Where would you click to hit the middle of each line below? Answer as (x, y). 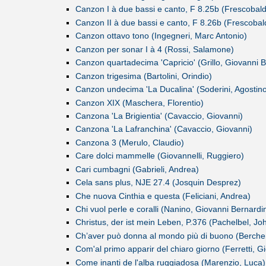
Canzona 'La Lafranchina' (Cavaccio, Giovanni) (164, 129)
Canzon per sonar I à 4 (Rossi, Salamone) (154, 49)
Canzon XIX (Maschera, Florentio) (139, 102)
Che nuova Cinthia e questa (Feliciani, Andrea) (163, 196)
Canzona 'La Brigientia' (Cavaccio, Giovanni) (159, 115)
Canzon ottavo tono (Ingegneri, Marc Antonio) (161, 36)
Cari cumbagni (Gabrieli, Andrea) (137, 169)
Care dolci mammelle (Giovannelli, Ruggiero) (159, 156)
